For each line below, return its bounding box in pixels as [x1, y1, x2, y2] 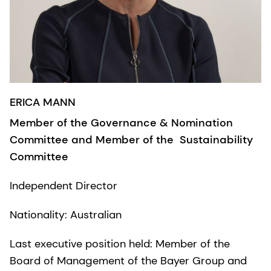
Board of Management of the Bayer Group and [10, 253, 247, 269]
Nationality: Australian [10, 207, 122, 223]
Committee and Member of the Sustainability [10, 132, 253, 148]
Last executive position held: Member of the [10, 237, 230, 252]
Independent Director [10, 178, 117, 194]
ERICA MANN [10, 95, 76, 110]
